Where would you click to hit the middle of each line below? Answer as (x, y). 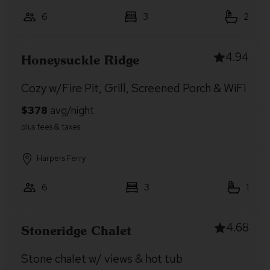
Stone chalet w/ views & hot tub (102, 259)
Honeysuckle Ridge (80, 60)
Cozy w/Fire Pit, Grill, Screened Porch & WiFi (133, 88)
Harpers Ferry (61, 158)
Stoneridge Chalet (76, 230)
